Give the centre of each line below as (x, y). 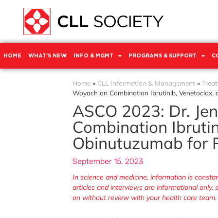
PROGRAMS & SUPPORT (163, 55)
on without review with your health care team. (145, 197)
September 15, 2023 (108, 161)
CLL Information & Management (146, 83)
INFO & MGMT (93, 55)
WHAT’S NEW (47, 55)
